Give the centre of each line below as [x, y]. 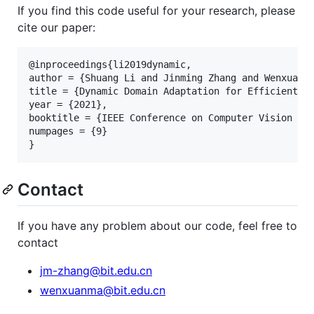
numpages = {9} [68, 131]
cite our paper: [56, 27]
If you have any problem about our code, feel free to [157, 225]
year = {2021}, [68, 104]
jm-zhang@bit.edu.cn [96, 270]
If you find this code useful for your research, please [156, 10]
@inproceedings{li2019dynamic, [110, 64]
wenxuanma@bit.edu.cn [103, 290]
